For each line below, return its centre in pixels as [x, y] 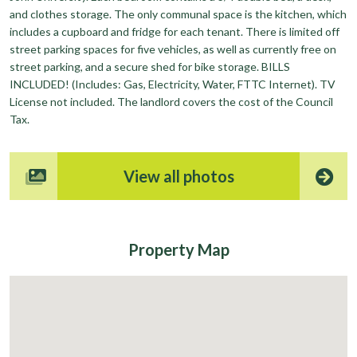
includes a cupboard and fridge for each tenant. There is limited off [175, 31]
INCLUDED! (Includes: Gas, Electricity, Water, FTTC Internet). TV [173, 84]
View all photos [178, 176]
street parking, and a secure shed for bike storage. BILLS [150, 66]
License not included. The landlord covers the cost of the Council [171, 101]
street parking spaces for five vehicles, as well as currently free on [173, 49]
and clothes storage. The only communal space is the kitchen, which [178, 14]
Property [163, 249]
